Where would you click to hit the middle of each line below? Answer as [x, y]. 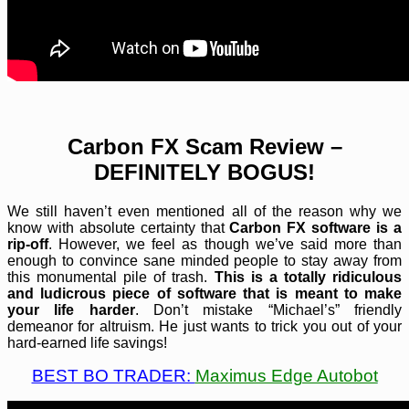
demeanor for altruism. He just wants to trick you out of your [204, 327]
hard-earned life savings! [87, 343]
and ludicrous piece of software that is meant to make [204, 294]
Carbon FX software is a [316, 228]
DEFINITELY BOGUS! [204, 173]
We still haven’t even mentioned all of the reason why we [204, 212]
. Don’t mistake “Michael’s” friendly [268, 310]
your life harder [71, 310]
